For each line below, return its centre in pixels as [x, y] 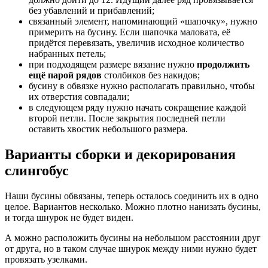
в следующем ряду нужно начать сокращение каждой [138, 108]
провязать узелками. [46, 260]
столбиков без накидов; [151, 75]
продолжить [223, 65]
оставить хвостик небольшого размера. [108, 129]
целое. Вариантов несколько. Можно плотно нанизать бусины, [133, 207]
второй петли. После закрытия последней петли [127, 118]
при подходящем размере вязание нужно [113, 65]
